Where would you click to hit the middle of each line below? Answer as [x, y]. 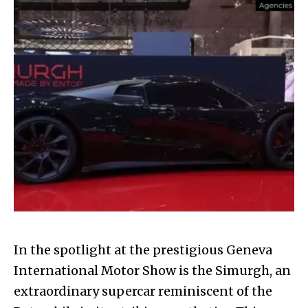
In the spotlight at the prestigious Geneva [143, 250]
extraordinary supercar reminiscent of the [143, 291]
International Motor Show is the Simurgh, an [152, 271]
